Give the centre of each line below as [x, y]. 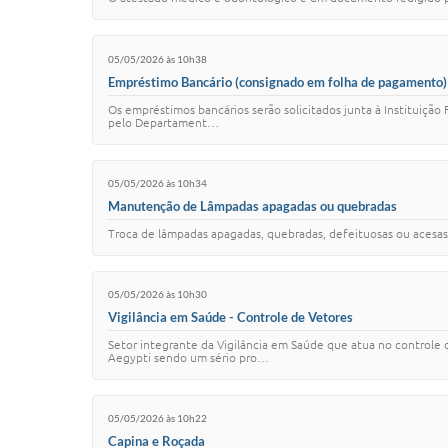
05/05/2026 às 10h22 [157, 418]
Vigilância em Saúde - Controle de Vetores [230, 316]
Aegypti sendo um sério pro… [188, 357]
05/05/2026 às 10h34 [157, 183]
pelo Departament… [163, 122]
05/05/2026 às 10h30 [157, 294]
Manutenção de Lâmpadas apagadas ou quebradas [252, 205]
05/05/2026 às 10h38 [157, 58]
